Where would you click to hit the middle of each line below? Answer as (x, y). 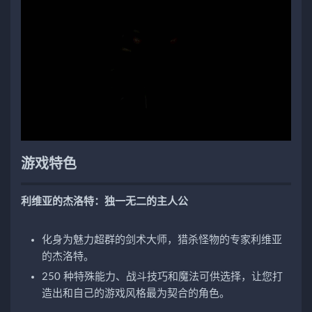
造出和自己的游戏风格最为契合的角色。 (136, 293)
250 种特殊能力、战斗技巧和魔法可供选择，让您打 (162, 276)
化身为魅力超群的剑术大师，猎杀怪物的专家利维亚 (162, 240)
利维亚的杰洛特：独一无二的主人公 (104, 201)
